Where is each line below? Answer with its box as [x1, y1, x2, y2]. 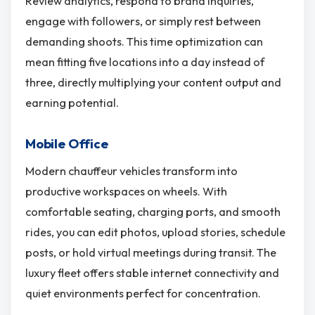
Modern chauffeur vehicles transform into [25, 164, 238, 179]
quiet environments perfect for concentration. [25, 286, 261, 301]
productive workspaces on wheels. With [25, 184, 227, 199]
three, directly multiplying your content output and [25, 75, 281, 89]
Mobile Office [25, 135, 108, 152]
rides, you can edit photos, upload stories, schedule [25, 225, 285, 240]
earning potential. [25, 95, 119, 110]
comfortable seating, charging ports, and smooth [25, 205, 281, 219]
